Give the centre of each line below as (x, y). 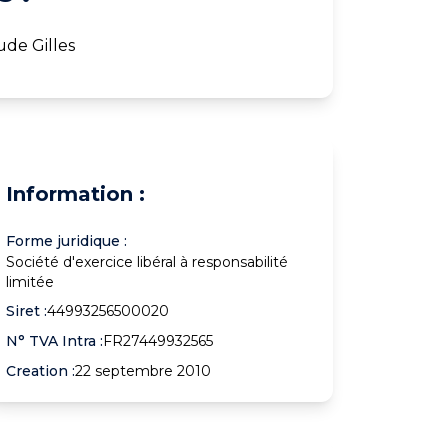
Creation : (41, 370)
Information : (76, 193)
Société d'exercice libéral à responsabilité (147, 261)
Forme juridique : (67, 240)
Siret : (27, 310)
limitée (30, 281)
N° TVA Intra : (55, 340)
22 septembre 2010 (143, 370)
